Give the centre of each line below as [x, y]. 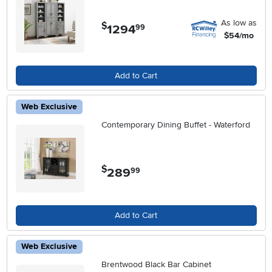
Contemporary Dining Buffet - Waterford [176, 124]
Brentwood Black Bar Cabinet [157, 264]
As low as [239, 23]
